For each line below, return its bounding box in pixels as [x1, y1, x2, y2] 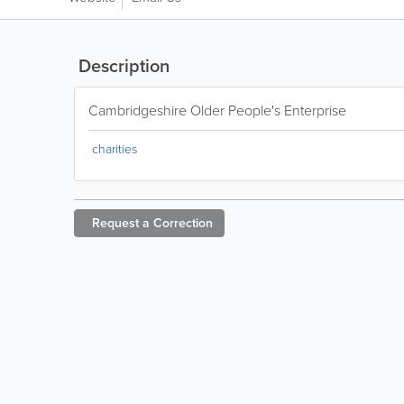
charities [92, 140, 137, 157]
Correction [153, 214, 213, 232]
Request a [92, 214, 150, 232]
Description [74, 52, 170, 78]
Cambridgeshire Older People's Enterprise [88, 100, 346, 120]
